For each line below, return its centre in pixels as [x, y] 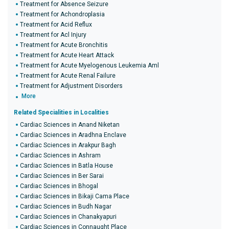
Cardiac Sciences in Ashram [60, 155]
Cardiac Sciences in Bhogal [59, 186]
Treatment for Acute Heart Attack [67, 55]
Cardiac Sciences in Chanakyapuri [68, 217]
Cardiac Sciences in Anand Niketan [70, 125]
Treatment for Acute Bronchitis [64, 45]
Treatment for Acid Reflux [56, 25]
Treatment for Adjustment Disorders [71, 86]
